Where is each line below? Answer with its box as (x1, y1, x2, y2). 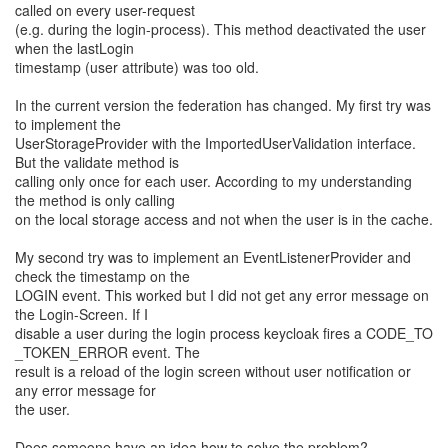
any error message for (15, 380, 156, 400)
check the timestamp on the (15, 266, 190, 286)
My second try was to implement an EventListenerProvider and (15, 247, 411, 267)
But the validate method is (15, 152, 179, 172)
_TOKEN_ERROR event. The (15, 342, 200, 362)
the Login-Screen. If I (15, 304, 148, 324)
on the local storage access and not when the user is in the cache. (15, 209, 433, 229)
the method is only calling (15, 190, 175, 210)
